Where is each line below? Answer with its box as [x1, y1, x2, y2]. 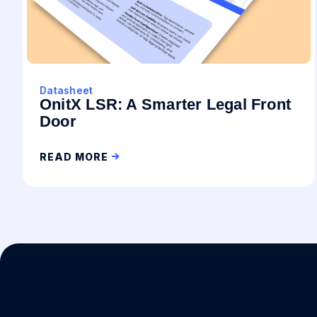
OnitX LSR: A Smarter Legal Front [40, 96, 292, 113]
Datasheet [40, 84, 93, 96]
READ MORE [40, 151, 108, 163]
